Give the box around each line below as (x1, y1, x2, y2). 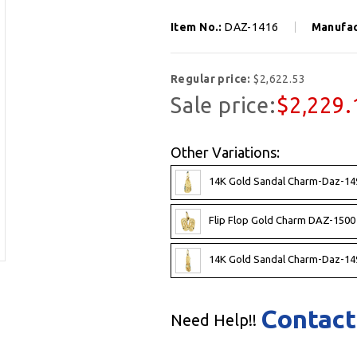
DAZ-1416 (225, 20, 279, 33)
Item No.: (171, 20, 226, 33)
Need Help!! (171, 310, 257, 329)
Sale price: (171, 92, 277, 117)
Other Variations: (171, 143, 280, 160)
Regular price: (171, 72, 254, 85)
